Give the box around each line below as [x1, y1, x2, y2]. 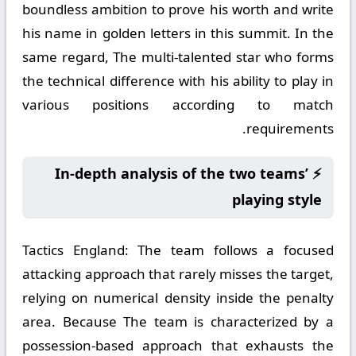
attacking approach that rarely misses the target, [22, 265, 334, 283]
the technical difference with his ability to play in [22, 72, 334, 90]
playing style [232, 190, 322, 209]
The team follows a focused [128, 241, 335, 259]
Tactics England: [22, 241, 129, 259]
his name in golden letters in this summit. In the [22, 24, 334, 42]
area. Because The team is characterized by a [22, 312, 334, 331]
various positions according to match [22, 95, 334, 114]
